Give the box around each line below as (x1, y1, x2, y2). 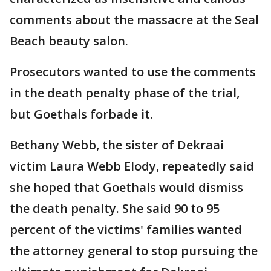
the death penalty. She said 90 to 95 (10, 200, 220, 217)
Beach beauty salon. (10, 33, 128, 49)
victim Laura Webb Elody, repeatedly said (10, 158, 254, 174)
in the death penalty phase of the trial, (10, 85, 240, 101)
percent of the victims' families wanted (10, 221, 242, 238)
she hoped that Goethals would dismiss (10, 179, 243, 195)
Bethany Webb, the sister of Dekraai (10, 137, 224, 153)
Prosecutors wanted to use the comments (10, 64, 256, 80)
